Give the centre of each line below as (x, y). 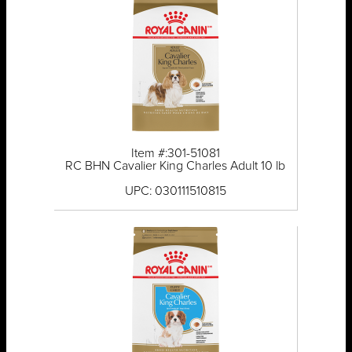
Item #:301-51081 (175, 154)
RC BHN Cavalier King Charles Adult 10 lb (176, 166)
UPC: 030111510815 (175, 191)
